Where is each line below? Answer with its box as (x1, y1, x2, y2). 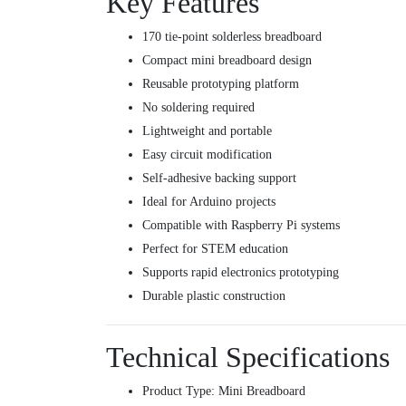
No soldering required (142, 101, 255, 115)
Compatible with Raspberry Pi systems (142, 218, 340, 233)
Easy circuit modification (142, 148, 272, 162)
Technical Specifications (106, 341, 390, 374)
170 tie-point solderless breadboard (142, 30, 322, 44)
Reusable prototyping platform (142, 77, 299, 92)
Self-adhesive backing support (142, 171, 296, 186)
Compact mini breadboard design (142, 53, 312, 68)
